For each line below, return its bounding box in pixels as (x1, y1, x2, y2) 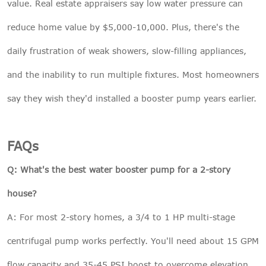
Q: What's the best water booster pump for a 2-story (7, 164, 230, 175)
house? (7, 188, 37, 198)
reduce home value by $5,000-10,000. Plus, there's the (7, 21, 239, 32)
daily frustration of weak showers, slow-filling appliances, (7, 45, 246, 56)
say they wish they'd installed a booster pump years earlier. (7, 93, 256, 103)
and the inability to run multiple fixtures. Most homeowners (7, 69, 259, 80)
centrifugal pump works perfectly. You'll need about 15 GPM (7, 235, 259, 246)
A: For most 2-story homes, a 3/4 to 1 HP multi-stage (7, 211, 235, 222)
